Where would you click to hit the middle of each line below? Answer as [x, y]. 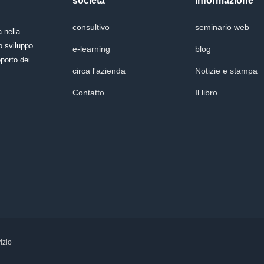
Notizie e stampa [226, 71]
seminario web [222, 27]
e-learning [91, 49]
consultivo [91, 27]
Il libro [206, 93]
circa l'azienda [99, 71]
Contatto [88, 93]
